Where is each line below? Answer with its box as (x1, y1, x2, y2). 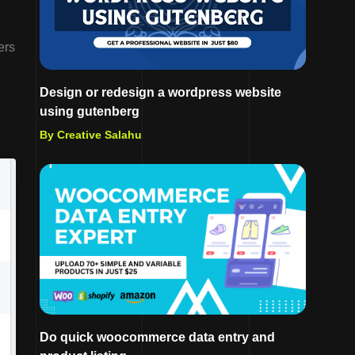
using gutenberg (40, 105, 139, 119)
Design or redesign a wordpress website (40, 86, 281, 100)
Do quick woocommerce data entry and (40, 330, 275, 344)
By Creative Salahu (40, 128, 142, 142)
